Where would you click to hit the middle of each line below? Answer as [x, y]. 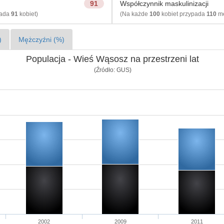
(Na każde [134, 14]
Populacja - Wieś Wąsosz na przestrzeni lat [112, 59]
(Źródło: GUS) [112, 70]
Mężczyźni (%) [41, 39]
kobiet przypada [183, 14]
